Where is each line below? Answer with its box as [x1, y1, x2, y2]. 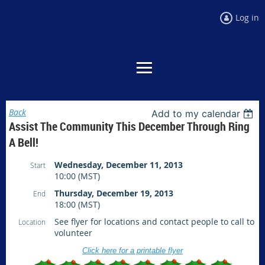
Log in [235, 12, 259, 23]
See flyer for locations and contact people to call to [54, 216, 254, 227]
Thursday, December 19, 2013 [54, 188, 173, 199]
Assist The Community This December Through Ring [9, 118, 250, 134]
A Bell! [9, 134, 38, 150]
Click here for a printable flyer [82, 246, 183, 255]
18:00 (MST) [54, 199, 100, 210]
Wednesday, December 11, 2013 [54, 159, 183, 170]
